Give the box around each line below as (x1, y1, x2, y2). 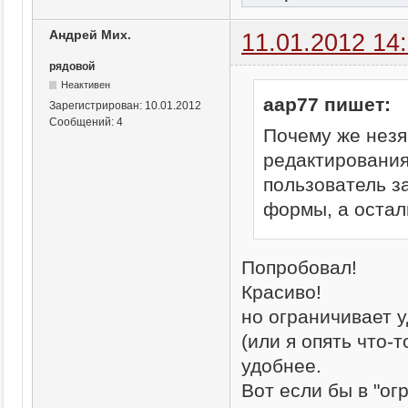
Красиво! (241, 280, 321, 302)
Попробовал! (241, 256, 357, 278)
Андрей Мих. (49, 26, 131, 42)
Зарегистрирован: (49, 98, 145, 112)
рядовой (49, 59, 95, 73)
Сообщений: (49, 115, 117, 128)
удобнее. (241, 354, 321, 376)
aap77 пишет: (262, 94, 391, 116)
